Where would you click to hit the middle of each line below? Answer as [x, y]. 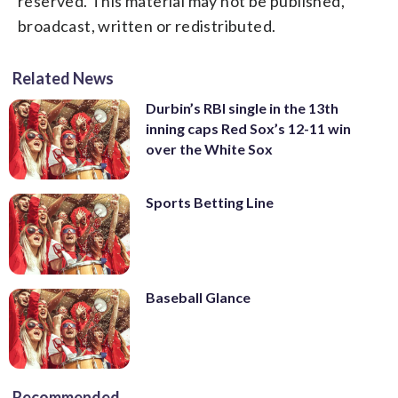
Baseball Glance [198, 297]
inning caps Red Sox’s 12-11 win [248, 128]
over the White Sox [209, 148]
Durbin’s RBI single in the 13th [242, 107]
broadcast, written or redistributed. [147, 25]
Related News [63, 78]
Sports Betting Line [210, 203]
